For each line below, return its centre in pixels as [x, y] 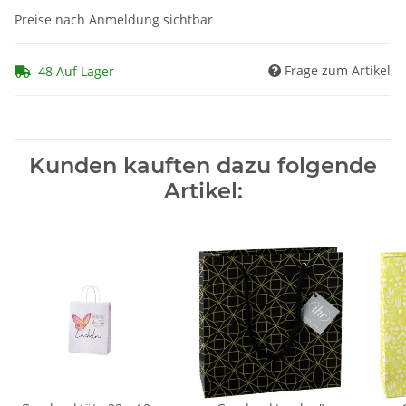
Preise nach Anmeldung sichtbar [114, 20]
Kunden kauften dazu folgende [203, 165]
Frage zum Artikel [338, 70]
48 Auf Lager [76, 71]
